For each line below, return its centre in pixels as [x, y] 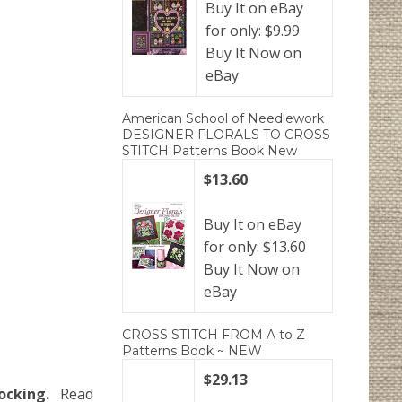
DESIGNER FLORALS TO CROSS [226, 135]
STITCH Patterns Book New [210, 151]
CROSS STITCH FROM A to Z [214, 335]
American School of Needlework [223, 119]
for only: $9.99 [253, 31]
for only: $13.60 [255, 247]
